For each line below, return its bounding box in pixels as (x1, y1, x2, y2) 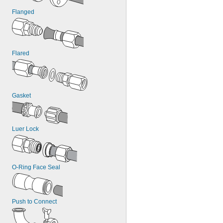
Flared (12, 50, 29, 57)
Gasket (12, 92, 31, 99)
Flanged (12, 8, 34, 15)
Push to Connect (12, 198, 57, 205)
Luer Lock (12, 125, 39, 132)
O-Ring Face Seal (12, 164, 60, 171)
